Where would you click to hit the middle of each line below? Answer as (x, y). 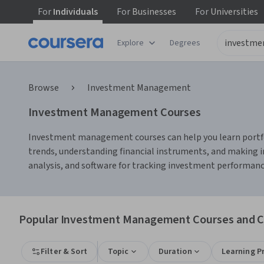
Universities (233, 12)
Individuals (75, 12)
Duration (175, 252)
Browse (44, 88)
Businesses (153, 12)
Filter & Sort (64, 252)
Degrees (185, 43)
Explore (131, 43)
